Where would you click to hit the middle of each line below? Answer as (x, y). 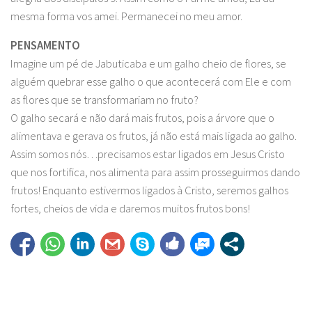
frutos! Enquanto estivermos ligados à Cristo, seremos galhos (149, 191)
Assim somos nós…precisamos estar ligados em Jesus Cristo (148, 155)
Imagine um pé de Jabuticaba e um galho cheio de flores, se (148, 64)
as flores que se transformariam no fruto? (104, 100)
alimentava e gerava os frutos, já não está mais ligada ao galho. (154, 136)
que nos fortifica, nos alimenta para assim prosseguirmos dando (155, 173)
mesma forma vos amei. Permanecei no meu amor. (126, 16)
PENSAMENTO (45, 46)
